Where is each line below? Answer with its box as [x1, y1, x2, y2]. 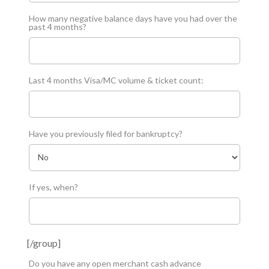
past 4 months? [29, 21, 87, 32]
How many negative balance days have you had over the [29, 13, 238, 23]
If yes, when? [29, 181, 79, 192]
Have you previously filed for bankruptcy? [29, 128, 183, 139]
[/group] [26, 237, 61, 249]
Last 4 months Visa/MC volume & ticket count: [29, 74, 204, 85]
